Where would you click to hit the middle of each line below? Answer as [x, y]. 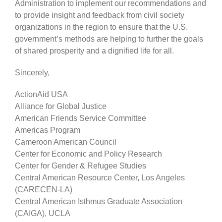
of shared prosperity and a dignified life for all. [94, 51]
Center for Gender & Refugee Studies [81, 166]
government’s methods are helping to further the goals [109, 39]
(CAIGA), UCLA [43, 213]
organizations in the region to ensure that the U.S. [101, 27]
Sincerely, [32, 72]
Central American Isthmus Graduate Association [99, 201]
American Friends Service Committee [81, 118]
